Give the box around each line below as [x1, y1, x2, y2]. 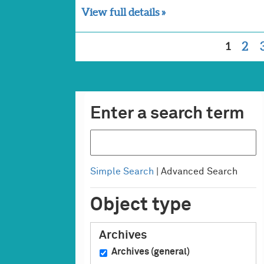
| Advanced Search [153, 167, 237, 177]
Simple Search [90, 167, 154, 177]
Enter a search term [90, 105, 245, 122]
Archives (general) [111, 247, 190, 258]
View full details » [81, 6, 166, 18]
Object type [90, 196, 192, 215]
